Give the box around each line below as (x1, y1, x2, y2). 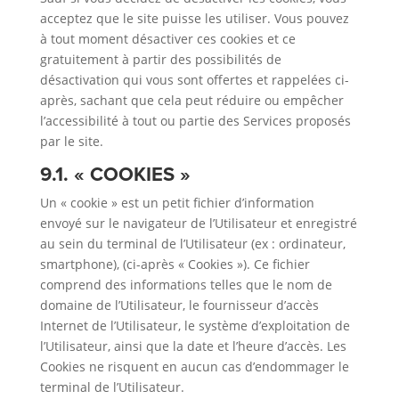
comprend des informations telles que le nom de (39, 276, 332, 293)
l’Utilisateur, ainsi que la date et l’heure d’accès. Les (39, 338, 346, 354)
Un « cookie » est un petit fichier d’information (39, 194, 314, 211)
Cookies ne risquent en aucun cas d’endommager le (39, 358, 349, 375)
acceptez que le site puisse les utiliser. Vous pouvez (39, 10, 349, 27)
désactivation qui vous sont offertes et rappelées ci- (39, 71, 349, 88)
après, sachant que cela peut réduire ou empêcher (39, 92, 344, 109)
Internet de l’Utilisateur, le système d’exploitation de (39, 317, 350, 334)
